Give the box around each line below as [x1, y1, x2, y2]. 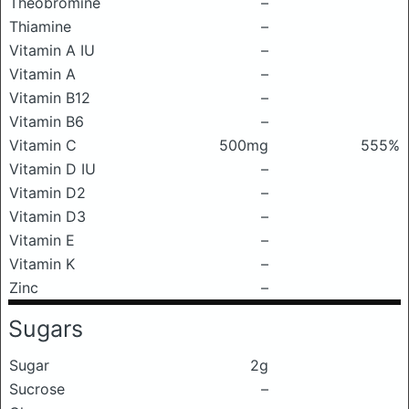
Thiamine [9, 17, 71, 36]
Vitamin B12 [9, 89, 90, 107]
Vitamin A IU [9, 41, 95, 59]
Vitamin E [9, 231, 75, 249]
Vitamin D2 [9, 184, 86, 202]
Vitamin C [9, 136, 77, 154]
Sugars [8, 315, 83, 342]
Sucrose [9, 380, 65, 398]
